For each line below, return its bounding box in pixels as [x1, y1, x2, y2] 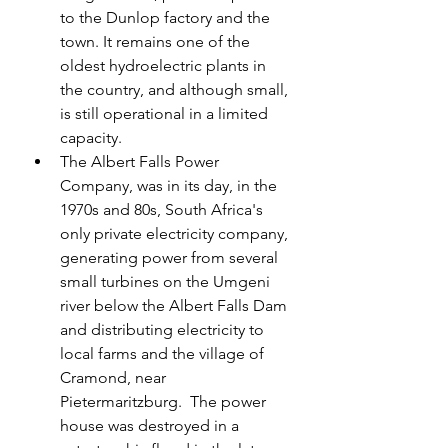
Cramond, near [60, 368, 170, 388]
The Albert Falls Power [60, 152, 223, 172]
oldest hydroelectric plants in [60, 56, 270, 76]
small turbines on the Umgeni [60, 272, 274, 292]
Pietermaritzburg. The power [60, 392, 270, 412]
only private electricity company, [60, 224, 292, 244]
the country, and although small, [60, 80, 292, 100]
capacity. [60, 128, 122, 148]
